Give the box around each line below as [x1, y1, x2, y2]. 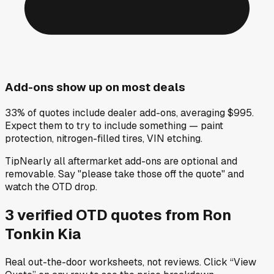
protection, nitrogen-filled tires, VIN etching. [5, 131, 202, 145]
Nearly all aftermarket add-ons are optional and [20, 154, 237, 168]
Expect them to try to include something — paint [5, 119, 223, 132]
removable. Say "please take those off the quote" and [5, 167, 244, 180]
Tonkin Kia [5, 224, 81, 243]
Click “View [204, 255, 256, 268]
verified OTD [17, 205, 111, 224]
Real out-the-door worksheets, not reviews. [5, 255, 201, 268]
